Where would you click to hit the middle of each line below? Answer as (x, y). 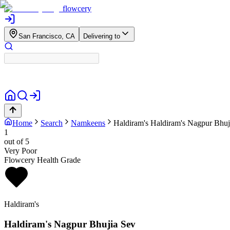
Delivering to (102, 36)
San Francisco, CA (47, 36)
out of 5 (17, 141)
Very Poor (21, 151)
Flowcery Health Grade (42, 160)
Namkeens (88, 123)
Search (52, 123)
